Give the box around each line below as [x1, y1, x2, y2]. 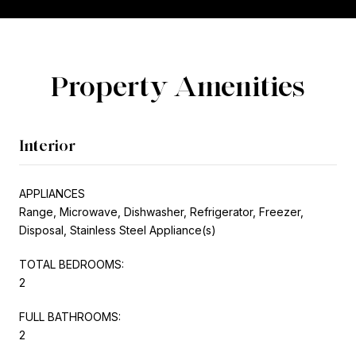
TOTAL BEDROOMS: [19, 257, 124, 271]
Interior [19, 135, 75, 155]
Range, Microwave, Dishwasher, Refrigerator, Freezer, [19, 204, 304, 219]
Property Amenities [51, 68, 305, 103]
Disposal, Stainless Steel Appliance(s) [19, 222, 216, 237]
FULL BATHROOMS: [19, 309, 121, 323]
